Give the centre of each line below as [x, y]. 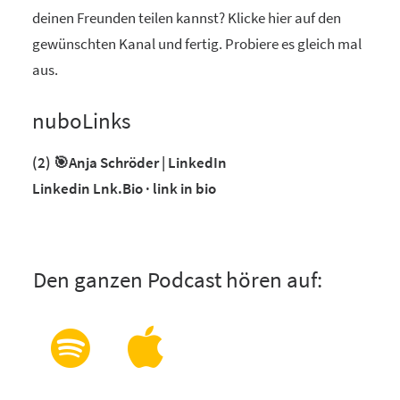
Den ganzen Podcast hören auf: [178, 279]
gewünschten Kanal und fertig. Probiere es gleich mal [197, 44]
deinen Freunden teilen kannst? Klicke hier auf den [187, 18]
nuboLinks [81, 121]
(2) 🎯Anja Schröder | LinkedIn [129, 162]
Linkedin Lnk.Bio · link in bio [124, 188]
